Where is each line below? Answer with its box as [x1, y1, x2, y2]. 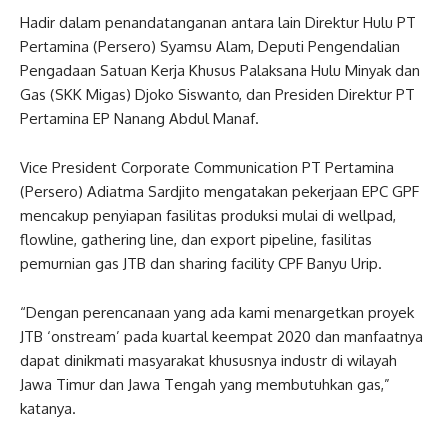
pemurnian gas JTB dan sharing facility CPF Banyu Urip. [20, 253, 382, 273]
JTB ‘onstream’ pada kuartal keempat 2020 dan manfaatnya [20, 326, 423, 346]
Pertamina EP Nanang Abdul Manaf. [20, 108, 259, 128]
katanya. [20, 398, 76, 418]
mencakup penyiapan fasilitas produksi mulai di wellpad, [20, 205, 396, 225]
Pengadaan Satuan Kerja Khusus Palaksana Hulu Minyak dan [20, 60, 420, 80]
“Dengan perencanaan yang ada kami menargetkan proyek [20, 302, 414, 322]
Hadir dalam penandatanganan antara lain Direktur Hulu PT [20, 12, 416, 32]
